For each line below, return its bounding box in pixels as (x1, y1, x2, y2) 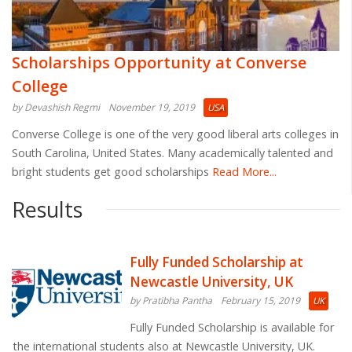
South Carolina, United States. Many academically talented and (12, 145, 333, 160)
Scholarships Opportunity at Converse (12, 51, 306, 73)
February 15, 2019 (221, 293, 300, 307)
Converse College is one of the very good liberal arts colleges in (12, 126, 339, 141)
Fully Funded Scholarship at (130, 252, 303, 271)
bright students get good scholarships (12, 163, 209, 179)
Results (12, 194, 82, 224)
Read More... (209, 163, 277, 179)
